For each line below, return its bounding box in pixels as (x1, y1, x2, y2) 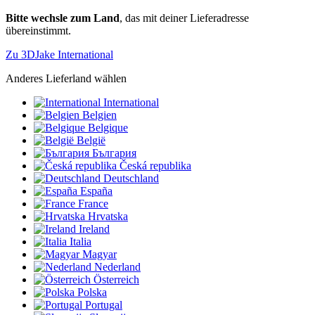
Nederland (94, 261, 141, 274)
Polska (77, 286, 107, 299)
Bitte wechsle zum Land (6, 12, 120, 25)
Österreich (94, 274, 139, 286)
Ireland (79, 223, 110, 236)
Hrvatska (88, 210, 128, 223)
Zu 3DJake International (6, 49, 113, 61)
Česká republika (120, 160, 191, 172)
